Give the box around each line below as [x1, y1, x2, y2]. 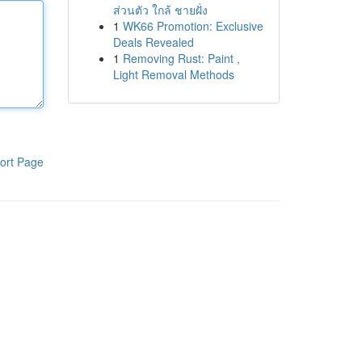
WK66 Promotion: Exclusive [122, 18, 263, 34]
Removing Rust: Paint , [122, 50, 240, 66]
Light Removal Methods [112, 66, 234, 82]
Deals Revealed [112, 34, 194, 50]
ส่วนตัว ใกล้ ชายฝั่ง [112, 2, 208, 18]
